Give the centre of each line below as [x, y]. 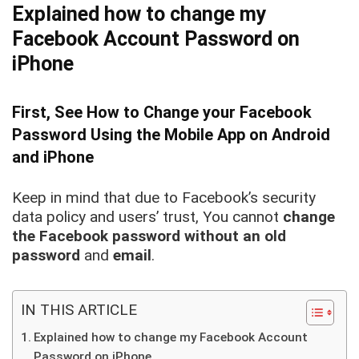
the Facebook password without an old [149, 236]
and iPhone [53, 157]
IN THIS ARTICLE [79, 309]
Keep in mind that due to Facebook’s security [164, 197]
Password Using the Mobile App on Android [171, 134]
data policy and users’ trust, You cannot [147, 216]
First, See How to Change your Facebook [162, 112]
